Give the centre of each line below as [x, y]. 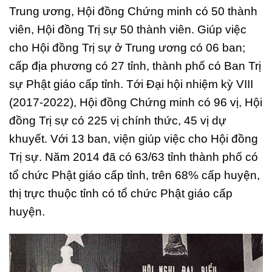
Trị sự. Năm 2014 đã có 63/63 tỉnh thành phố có [134, 157]
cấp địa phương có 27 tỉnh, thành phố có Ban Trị [135, 66]
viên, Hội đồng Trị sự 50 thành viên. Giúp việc [128, 29]
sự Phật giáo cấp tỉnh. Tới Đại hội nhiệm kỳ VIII [131, 84]
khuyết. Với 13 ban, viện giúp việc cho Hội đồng [134, 138]
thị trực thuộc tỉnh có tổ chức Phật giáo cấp [121, 193]
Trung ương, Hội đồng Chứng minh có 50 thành [133, 11]
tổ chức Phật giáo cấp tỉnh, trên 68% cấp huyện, [134, 175]
